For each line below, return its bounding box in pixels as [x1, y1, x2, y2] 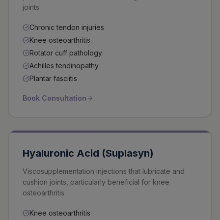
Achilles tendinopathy [29, 61, 99, 70]
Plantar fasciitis [29, 74, 77, 82]
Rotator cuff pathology [29, 49, 102, 57]
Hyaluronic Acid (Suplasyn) [23, 147, 154, 159]
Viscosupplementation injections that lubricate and [23, 167, 185, 175]
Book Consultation [23, 94, 86, 102]
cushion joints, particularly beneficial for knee [23, 178, 169, 186]
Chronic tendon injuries [29, 23, 104, 31]
